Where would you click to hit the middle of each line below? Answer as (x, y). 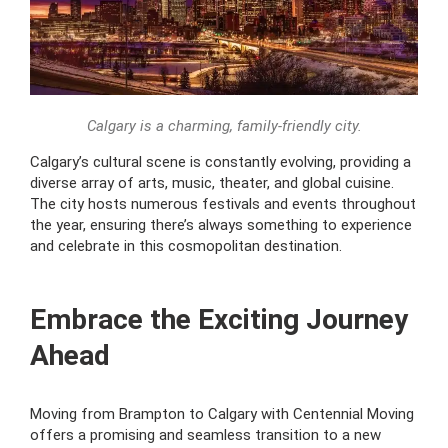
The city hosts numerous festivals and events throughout (223, 203)
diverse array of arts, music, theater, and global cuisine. (212, 182)
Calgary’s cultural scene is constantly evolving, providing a (220, 161)
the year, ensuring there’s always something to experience (221, 224)
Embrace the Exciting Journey (219, 319)
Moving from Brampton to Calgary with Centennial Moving (222, 413)
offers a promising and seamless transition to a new (205, 434)
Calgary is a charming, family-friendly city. (224, 125)
